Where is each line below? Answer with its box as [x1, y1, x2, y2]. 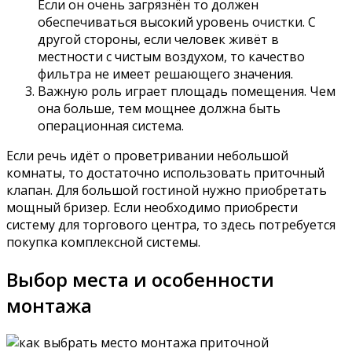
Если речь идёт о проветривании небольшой [6, 147, 288, 165]
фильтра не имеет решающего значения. [38, 65, 293, 83]
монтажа [6, 291, 92, 318]
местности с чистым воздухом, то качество [38, 48, 305, 66]
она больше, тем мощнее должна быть [38, 100, 280, 118]
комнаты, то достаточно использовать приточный [6, 164, 324, 182]
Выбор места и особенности [6, 266, 274, 292]
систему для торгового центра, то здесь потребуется [6, 216, 335, 234]
